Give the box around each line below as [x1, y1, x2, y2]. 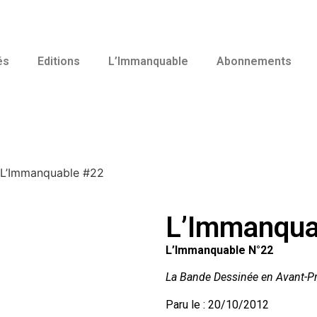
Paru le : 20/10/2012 [166, 297, 269, 311]
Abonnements [217, 54, 292, 68]
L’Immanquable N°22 [166, 243, 273, 257]
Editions [38, 54, 80, 68]
